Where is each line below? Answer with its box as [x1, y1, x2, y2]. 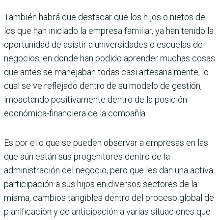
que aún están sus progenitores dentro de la [4, 151, 170, 162]
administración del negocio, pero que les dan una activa [4, 165, 213, 176]
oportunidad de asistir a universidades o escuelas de [4, 39, 203, 50]
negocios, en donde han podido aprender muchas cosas [4, 53, 215, 64]
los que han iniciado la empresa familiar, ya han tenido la [4, 26, 214, 36]
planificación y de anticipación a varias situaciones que [4, 206, 211, 217]
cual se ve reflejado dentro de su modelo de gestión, [4, 81, 202, 91]
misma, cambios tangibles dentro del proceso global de [4, 192, 214, 203]
